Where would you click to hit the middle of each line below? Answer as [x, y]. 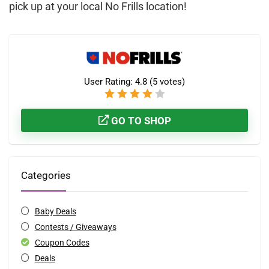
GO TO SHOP [140, 121]
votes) [171, 82]
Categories [46, 176]
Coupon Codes [62, 243]
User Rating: [110, 82]
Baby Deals [55, 212]
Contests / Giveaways [75, 227]
